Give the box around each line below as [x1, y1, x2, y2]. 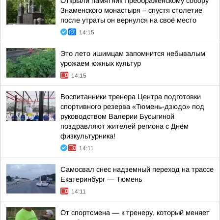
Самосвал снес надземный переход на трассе [60, 165, 214, 173]
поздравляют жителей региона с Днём [60, 122, 189, 130]
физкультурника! [60, 132, 115, 140]
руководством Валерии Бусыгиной [60, 112, 174, 120]
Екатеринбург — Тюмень [60, 175, 142, 183]
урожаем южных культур [60, 59, 141, 67]
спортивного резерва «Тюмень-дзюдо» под [60, 103, 204, 110]
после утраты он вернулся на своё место [60, 16, 196, 24]
